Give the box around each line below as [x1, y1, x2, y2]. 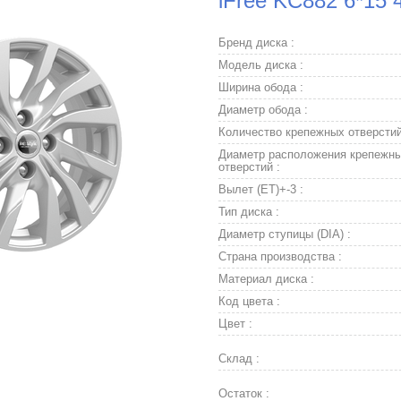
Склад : [218, 352, 260, 365]
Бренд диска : [218, 36, 294, 49]
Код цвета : [218, 294, 280, 308]
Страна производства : [218, 250, 342, 263]
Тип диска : [218, 205, 279, 218]
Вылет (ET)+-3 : [218, 183, 303, 196]
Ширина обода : [218, 81, 303, 94]
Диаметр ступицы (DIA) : [218, 227, 351, 241]
